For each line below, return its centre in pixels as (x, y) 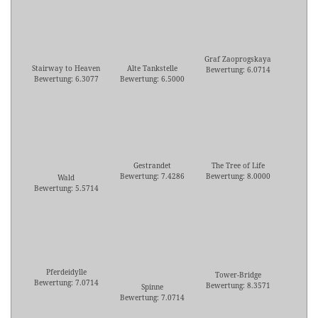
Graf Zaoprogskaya (238, 59)
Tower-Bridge (238, 275)
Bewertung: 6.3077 (66, 79)
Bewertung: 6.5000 (152, 79)
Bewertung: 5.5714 (66, 188)
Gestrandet (152, 166)
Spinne (152, 287)
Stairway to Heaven (66, 68)
